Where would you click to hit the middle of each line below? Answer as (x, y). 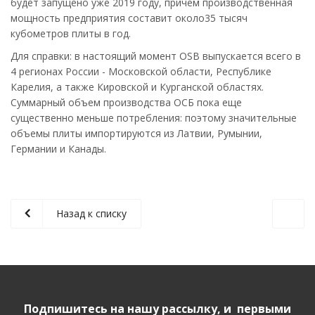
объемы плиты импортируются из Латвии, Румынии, (136, 133)
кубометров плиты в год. (71, 33)
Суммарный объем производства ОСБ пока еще (126, 102)
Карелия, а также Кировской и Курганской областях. (137, 87)
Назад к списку (91, 213)
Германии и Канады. (58, 149)
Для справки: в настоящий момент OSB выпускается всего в (156, 56)
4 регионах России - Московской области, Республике (141, 71)
